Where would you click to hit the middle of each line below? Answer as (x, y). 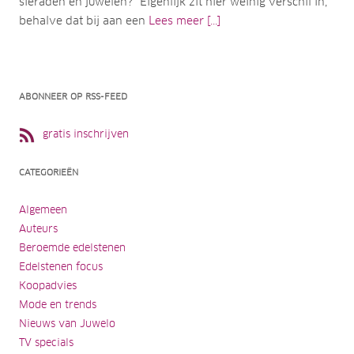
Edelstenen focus (61, 267)
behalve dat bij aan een (84, 21)
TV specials (46, 343)
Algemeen (43, 210)
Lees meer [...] (185, 21)
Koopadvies (48, 286)
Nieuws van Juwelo (67, 324)
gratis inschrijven (86, 134)
